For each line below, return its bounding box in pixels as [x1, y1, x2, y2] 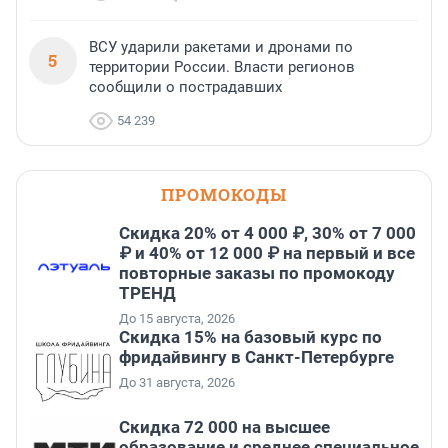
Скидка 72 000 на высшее [119, 417, 330, 438]
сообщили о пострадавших [89, 78, 282, 97]
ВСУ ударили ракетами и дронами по [89, 38, 353, 57]
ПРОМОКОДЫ [161, 183, 287, 207]
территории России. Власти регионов [89, 58, 355, 77]
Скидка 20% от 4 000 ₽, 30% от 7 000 [119, 223, 416, 244]
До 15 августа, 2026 [119, 311, 235, 327]
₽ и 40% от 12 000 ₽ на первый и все [119, 243, 415, 264]
